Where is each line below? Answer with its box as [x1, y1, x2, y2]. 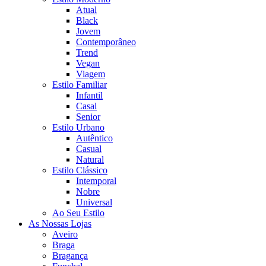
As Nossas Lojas [28, 218, 91, 229]
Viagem [76, 68, 105, 79]
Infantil [76, 90, 103, 100]
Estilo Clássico [52, 164, 107, 175]
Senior [76, 111, 100, 122]
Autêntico [76, 132, 113, 143]
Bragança [52, 250, 88, 261]
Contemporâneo [76, 36, 136, 47]
